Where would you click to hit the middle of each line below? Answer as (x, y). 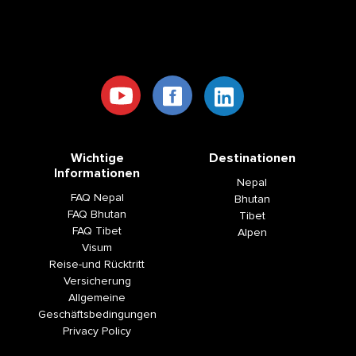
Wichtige (97, 158)
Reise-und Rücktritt (97, 265)
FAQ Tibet (97, 231)
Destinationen (252, 158)
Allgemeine (97, 298)
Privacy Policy (97, 331)
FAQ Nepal (97, 198)
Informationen (97, 173)
